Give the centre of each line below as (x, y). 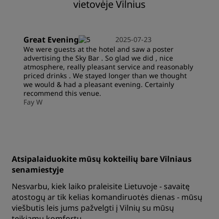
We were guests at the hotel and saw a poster (99, 49)
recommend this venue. (62, 93)
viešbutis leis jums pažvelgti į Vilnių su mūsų (93, 208)
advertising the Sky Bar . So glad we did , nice (98, 58)
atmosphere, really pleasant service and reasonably (108, 67)
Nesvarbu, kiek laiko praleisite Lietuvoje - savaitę (101, 186)
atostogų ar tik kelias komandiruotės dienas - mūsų (107, 197)
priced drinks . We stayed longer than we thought (105, 76)
